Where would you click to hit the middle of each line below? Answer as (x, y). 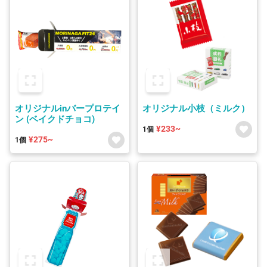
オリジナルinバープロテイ (68, 108)
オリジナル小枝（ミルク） (196, 108)
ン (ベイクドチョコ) (55, 119)
